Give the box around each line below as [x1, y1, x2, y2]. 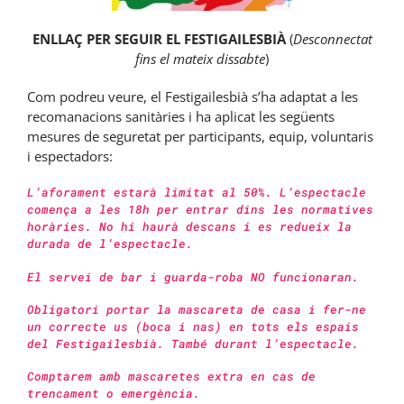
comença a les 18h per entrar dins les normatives [27, 201, 373, 218]
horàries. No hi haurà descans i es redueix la [27, 218, 352, 235]
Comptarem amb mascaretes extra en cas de [27, 368, 316, 385]
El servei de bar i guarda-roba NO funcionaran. [27, 268, 359, 285]
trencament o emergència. [27, 385, 200, 402]
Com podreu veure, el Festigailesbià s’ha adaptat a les [27, 87, 358, 106]
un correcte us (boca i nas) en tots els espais [27, 317, 359, 335]
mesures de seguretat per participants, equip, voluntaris [27, 127, 373, 146]
